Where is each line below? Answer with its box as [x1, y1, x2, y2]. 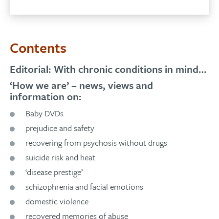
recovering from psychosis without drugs [25, 136, 167, 149]
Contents [10, 38, 66, 58]
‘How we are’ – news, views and [10, 77, 153, 92]
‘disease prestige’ [25, 165, 83, 178]
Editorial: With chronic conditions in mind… [10, 61, 206, 76]
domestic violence [25, 195, 88, 208]
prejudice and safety [25, 121, 94, 134]
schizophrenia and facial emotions [25, 180, 143, 193]
